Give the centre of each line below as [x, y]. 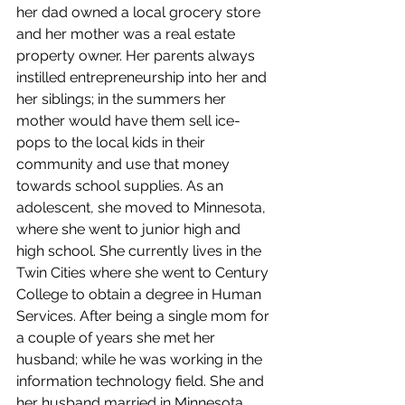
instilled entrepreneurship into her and [143, 77]
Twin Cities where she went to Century [144, 272]
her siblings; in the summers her [123, 99]
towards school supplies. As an [122, 185]
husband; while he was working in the [141, 359]
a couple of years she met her [118, 337]
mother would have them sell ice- [128, 120]
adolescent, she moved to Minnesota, [143, 207]
